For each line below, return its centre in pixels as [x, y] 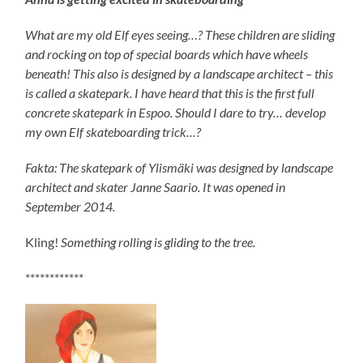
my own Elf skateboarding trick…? [113, 132]
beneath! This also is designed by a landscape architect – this [179, 74]
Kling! [43, 242]
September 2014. [70, 207]
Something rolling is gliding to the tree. [158, 242]
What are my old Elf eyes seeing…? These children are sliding [180, 35]
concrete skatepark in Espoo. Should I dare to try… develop [176, 113]
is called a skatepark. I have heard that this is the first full [170, 93]
